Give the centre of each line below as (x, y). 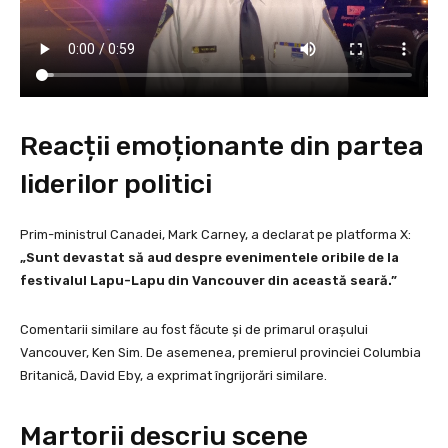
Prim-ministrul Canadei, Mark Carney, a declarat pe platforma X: (215, 234)
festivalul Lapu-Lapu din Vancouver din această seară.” (208, 280)
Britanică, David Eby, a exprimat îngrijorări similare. (173, 375)
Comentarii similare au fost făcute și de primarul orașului (194, 329)
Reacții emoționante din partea (222, 145)
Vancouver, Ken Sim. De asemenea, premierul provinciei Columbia (220, 352)
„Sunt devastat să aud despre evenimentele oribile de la (209, 257)
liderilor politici (116, 183)
